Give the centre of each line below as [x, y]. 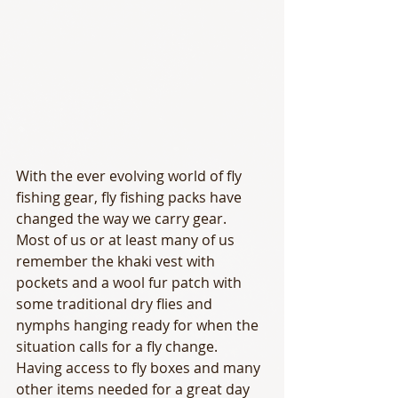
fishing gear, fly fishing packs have [131, 197]
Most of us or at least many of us [127, 239]
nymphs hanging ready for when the [139, 325]
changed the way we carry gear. [125, 218]
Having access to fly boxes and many [140, 367]
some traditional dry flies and [116, 303]
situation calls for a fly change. [120, 346]
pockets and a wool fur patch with [131, 282]
